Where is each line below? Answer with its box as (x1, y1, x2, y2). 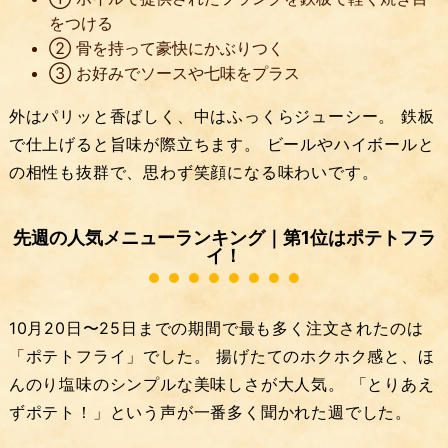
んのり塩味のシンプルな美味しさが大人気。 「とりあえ (8, 373, 435, 394)
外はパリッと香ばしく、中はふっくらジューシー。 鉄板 (8, 106, 435, 127)
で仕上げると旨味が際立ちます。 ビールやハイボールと (8, 134, 435, 155)
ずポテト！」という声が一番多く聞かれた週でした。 (8, 401, 413, 422)
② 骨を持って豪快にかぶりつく (48, 38, 284, 59)
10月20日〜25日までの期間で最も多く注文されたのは (8, 317, 424, 338)
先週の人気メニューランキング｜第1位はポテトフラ (12, 227, 436, 249)
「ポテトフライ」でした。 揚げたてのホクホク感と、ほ (8, 345, 435, 366)
